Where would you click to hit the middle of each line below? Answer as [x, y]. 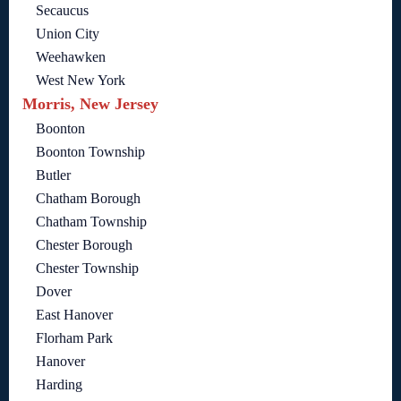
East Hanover [74, 315]
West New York [81, 81]
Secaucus [62, 11]
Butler [53, 175]
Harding [59, 385]
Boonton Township [90, 152]
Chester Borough [84, 245]
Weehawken [71, 57]
